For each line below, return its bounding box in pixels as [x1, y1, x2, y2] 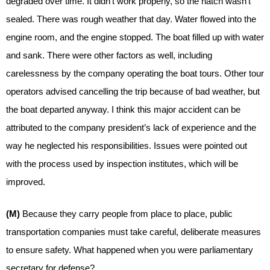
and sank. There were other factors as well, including [6, 50, 212, 60]
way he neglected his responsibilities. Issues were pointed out [6, 140, 247, 151]
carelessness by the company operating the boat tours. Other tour [6, 68, 264, 78]
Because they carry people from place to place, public [22, 208, 233, 219]
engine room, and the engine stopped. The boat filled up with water [6, 32, 264, 42]
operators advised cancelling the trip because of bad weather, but [6, 86, 260, 96]
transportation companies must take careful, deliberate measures [6, 226, 261, 237]
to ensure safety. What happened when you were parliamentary [6, 244, 253, 255]
